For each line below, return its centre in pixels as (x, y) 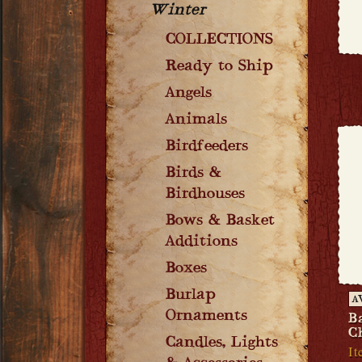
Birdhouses (205, 195)
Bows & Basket (220, 221)
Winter (177, 11)
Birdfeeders (207, 147)
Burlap (191, 296)
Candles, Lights (222, 343)
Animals (196, 120)
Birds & (194, 174)
